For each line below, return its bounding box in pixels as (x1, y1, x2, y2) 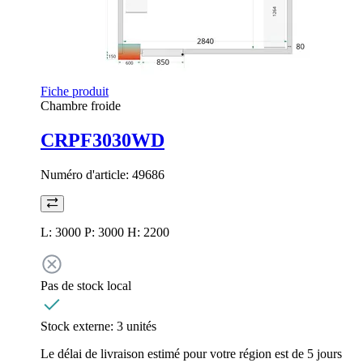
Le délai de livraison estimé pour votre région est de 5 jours (41, 346, 342, 361)
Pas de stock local (41, 278, 131, 293)
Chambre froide (41, 98, 121, 113)
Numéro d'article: (41, 167, 132, 181)
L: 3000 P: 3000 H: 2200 (41, 224, 169, 239)
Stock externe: (41, 318, 117, 333)
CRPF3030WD (41, 129, 164, 151)
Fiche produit (41, 83, 109, 98)
